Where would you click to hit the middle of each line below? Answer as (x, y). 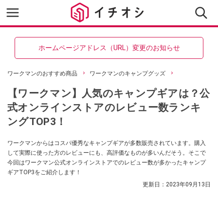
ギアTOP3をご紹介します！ (44, 172)
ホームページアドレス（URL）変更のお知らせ (109, 48)
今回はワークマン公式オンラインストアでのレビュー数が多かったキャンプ (107, 163)
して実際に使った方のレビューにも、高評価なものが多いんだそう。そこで (107, 153)
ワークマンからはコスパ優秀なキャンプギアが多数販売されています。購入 (107, 143)
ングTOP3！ (37, 121)
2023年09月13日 (188, 184)
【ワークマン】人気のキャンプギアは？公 (109, 93)
